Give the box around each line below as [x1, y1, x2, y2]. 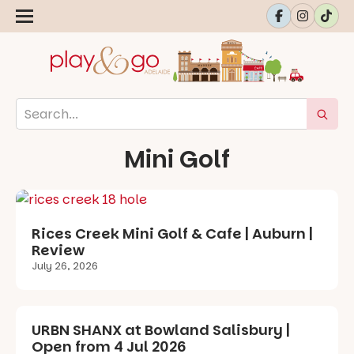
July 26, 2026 [32, 258, 98, 274]
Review [32, 240, 85, 261]
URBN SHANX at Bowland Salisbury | [32, 320, 290, 341]
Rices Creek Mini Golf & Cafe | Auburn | [32, 224, 313, 244]
